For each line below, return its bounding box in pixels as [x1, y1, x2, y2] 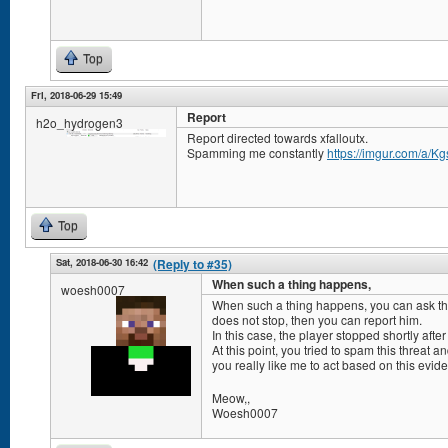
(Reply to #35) [153, 255, 232, 273]
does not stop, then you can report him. [212, 311, 422, 328]
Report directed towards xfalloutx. [187, 129, 368, 146]
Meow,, [212, 389, 250, 406]
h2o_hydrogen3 [36, 114, 123, 131]
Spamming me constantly [187, 144, 327, 161]
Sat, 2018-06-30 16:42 [56, 255, 148, 269]
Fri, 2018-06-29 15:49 [31, 88, 122, 102]
